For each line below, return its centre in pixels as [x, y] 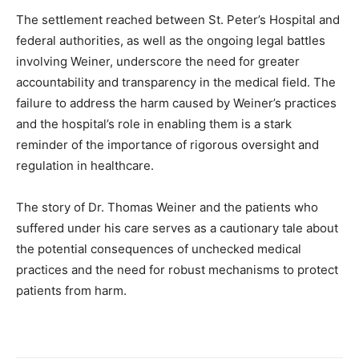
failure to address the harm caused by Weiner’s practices [176, 103]
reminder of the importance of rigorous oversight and [167, 145]
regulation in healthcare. [85, 165]
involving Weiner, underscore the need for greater [158, 61]
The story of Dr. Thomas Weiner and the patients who [167, 207]
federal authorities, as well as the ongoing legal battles [171, 40]
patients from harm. [71, 290]
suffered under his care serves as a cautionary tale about [177, 228]
